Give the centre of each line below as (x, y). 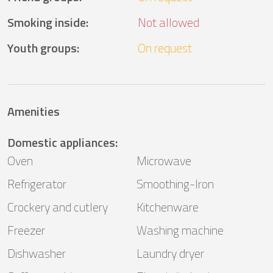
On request (165, 48)
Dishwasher (37, 253)
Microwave (164, 161)
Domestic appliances (61, 143)
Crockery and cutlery (58, 207)
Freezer (26, 230)
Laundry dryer (170, 253)
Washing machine (180, 230)
